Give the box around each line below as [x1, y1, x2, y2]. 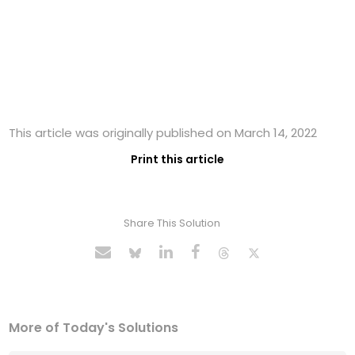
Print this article [131, 151, 224, 168]
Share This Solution [123, 216, 220, 231]
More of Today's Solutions [9, 319, 179, 338]
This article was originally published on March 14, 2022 [9, 124, 318, 142]
